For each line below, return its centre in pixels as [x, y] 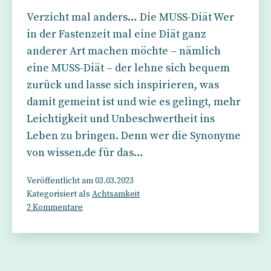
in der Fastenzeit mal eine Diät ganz [116, 34]
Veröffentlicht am [61, 181]
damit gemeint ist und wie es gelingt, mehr [134, 102]
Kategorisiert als [59, 194]
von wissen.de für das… [85, 153]
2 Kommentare [55, 207]
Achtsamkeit [116, 194]
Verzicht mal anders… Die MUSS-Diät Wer [130, 17]
